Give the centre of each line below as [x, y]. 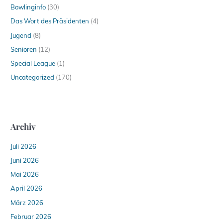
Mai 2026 [25, 174]
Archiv [23, 126]
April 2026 [27, 188]
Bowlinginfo [28, 7]
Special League [33, 63]
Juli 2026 [24, 146]
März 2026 [27, 202]
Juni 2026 [25, 160]
